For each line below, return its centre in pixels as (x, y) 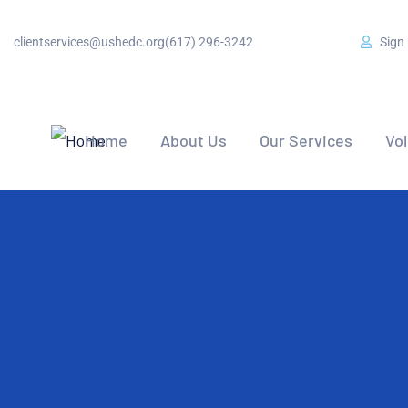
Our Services (306, 140)
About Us (194, 140)
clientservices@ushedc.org (89, 41)
